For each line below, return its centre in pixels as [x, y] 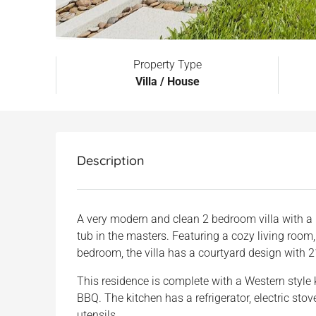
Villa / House [167, 81]
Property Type [167, 65]
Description [111, 160]
